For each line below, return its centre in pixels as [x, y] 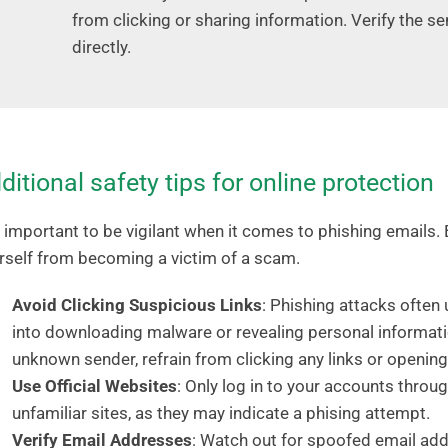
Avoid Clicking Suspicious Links [136, 304]
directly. [101, 46]
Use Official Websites [94, 385]
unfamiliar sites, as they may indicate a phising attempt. [220, 412]
